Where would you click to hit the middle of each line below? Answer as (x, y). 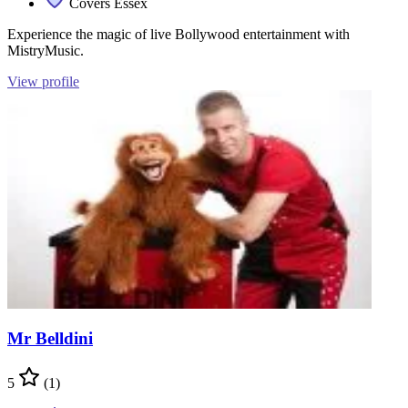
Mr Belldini (50, 339)
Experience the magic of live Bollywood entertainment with (178, 34)
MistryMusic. (46, 50)
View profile (43, 81)
